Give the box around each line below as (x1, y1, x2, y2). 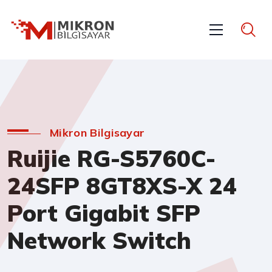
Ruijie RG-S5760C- (7, 144, 216, 174)
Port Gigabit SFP (7, 199, 200, 228)
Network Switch (7, 226, 191, 256)
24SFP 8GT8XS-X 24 (7, 171, 237, 201)
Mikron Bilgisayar (50, 126, 145, 140)
